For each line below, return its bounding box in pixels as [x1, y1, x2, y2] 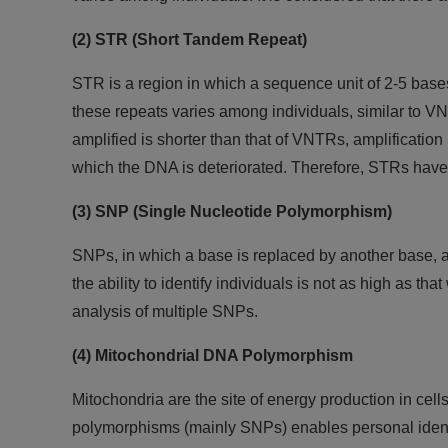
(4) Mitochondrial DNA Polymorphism [72, 347, 353, 364]
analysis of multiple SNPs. [72, 303, 258, 320]
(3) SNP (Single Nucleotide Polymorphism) [72, 203, 392, 220]
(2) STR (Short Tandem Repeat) [72, 31, 307, 48]
